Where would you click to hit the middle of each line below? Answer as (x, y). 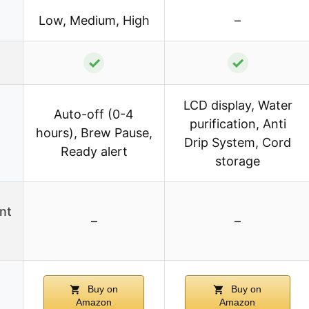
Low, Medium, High (94, 21)
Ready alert (94, 152)
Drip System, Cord (238, 143)
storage (238, 161)
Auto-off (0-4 (94, 114)
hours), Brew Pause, (94, 133)
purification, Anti (238, 124)
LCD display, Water (238, 106)
